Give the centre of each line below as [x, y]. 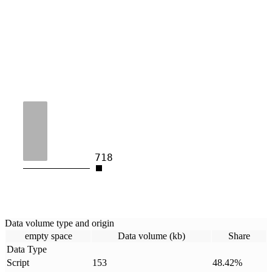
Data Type [27, 249]
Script [18, 262]
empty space [48, 236]
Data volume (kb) [151, 236]
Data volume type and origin [59, 223]
